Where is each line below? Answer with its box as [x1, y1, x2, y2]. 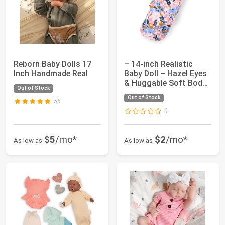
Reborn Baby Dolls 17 [14, 59, 91, 69]
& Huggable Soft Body [124, 78, 206, 88]
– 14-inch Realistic [124, 59, 193, 69]
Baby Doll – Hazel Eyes [124, 69, 207, 78]
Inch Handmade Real [14, 69, 88, 78]
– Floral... [124, 88, 158, 97]
